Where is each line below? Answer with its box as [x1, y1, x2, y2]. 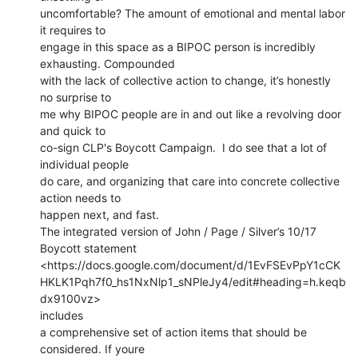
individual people [40, 157, 129, 171]
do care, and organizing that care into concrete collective [40, 173, 340, 188]
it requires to [40, 22, 105, 37]
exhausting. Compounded [40, 56, 175, 70]
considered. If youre [40, 341, 145, 356]
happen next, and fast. [40, 207, 159, 221]
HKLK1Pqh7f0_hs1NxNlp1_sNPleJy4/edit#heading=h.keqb [40, 274, 346, 288]
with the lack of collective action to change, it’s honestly [40, 73, 331, 87]
